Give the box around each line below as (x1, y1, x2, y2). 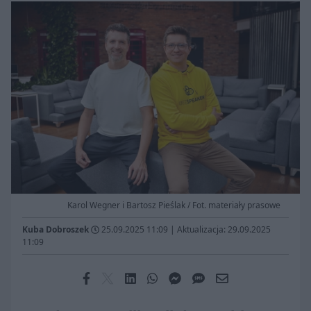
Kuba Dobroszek (22, 224, 89, 236)
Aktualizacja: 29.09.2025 (177, 224, 271, 236)
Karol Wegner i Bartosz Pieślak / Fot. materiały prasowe (67, 199, 280, 212)
